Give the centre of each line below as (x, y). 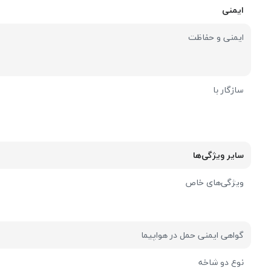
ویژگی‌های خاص (215, 182)
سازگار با (229, 90)
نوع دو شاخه (221, 262)
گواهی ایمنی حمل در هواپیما (193, 235)
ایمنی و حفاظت (216, 37)
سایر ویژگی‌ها (219, 155)
